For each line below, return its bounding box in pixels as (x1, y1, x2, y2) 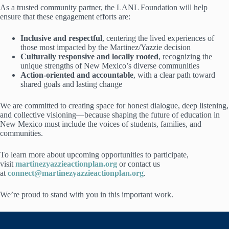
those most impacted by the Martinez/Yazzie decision (20, 43, 191, 52)
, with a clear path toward (133, 71, 215, 79)
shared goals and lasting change (20, 80, 122, 88)
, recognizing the (158, 52, 212, 61)
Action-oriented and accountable (20, 71, 133, 79)
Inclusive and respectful (20, 34, 102, 42)
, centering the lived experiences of (102, 34, 214, 42)
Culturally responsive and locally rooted (20, 52, 158, 61)
